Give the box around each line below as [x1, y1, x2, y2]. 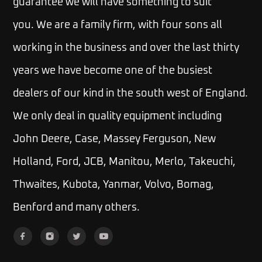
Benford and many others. [13, 202, 140, 213]
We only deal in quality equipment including [13, 111, 222, 122]
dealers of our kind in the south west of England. [13, 88, 249, 99]
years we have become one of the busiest [13, 65, 213, 77]
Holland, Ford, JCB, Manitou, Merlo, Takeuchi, [13, 157, 236, 168]
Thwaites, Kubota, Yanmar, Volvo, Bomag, [13, 180, 215, 191]
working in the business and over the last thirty [13, 43, 240, 54]
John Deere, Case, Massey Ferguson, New [13, 134, 216, 145]
